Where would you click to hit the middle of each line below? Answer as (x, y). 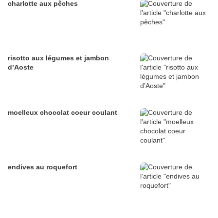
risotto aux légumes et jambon (58, 58)
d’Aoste (21, 67)
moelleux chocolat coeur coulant (63, 113)
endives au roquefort (43, 167)
